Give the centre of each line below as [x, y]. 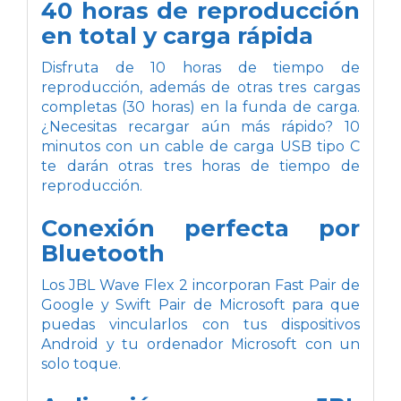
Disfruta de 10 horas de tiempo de [200, 67]
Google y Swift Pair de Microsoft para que [200, 304]
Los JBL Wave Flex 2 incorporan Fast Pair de [200, 285]
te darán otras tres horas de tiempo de [200, 166]
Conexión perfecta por [200, 227]
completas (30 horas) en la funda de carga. [200, 107]
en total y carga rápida [177, 35]
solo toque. [81, 363]
